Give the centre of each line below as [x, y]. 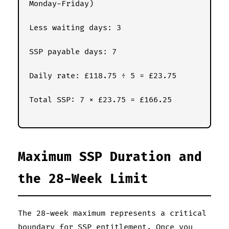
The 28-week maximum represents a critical [112, 213]
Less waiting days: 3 [75, 28]
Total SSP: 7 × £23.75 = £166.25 [100, 100]
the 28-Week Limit [83, 179]
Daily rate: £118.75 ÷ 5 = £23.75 [103, 76]
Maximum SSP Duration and [110, 157]
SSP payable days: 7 [73, 52]
